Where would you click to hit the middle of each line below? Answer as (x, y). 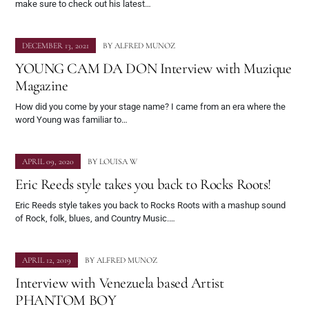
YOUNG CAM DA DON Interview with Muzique (153, 69)
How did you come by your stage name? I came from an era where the (150, 107)
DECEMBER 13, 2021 (56, 46)
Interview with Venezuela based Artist (120, 283)
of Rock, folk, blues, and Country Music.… (95, 219)
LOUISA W (118, 162)
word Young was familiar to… (71, 120)
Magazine (42, 86)
